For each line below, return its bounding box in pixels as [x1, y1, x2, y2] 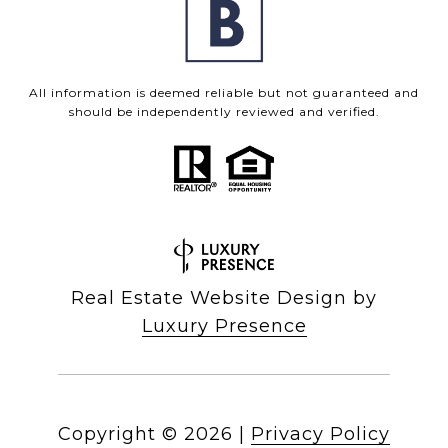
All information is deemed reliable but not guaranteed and [29, 85, 419, 101]
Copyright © [58, 423, 178, 446]
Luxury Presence [141, 315, 307, 338]
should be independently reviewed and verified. [68, 104, 380, 120]
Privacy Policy [251, 423, 390, 446]
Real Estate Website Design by [71, 287, 377, 310]
